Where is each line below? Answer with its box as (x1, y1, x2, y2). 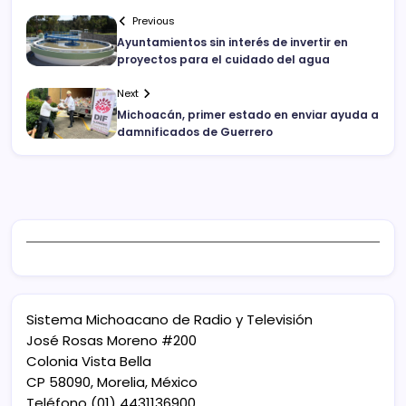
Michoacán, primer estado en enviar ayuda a (117, 107, 379, 123)
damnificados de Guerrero (117, 124, 273, 140)
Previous (132, 14, 176, 29)
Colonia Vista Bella (26, 352, 151, 372)
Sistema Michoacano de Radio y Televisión (26, 310, 313, 330)
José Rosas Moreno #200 (26, 331, 197, 351)
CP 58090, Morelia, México (26, 372, 198, 392)
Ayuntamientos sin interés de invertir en (117, 34, 348, 51)
